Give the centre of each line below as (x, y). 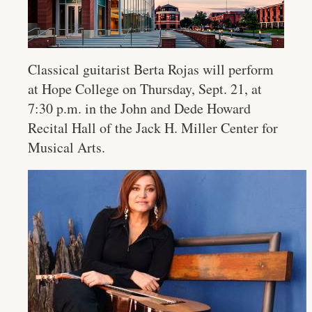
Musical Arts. (67, 148)
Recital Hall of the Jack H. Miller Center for (153, 128)
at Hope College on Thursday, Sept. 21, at (145, 89)
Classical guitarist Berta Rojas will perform (151, 70)
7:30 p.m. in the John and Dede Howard (139, 109)
